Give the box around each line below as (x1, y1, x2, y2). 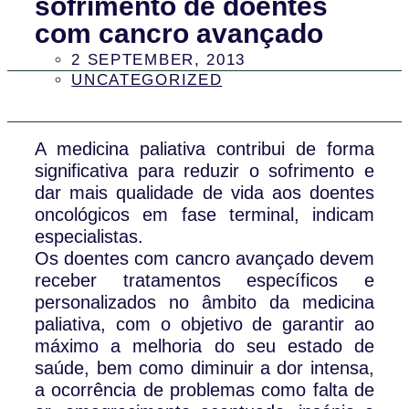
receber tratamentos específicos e (35, 270, 374, 291)
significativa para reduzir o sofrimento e (35, 161, 374, 182)
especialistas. (35, 226, 150, 247)
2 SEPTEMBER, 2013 (71, 50, 246, 68)
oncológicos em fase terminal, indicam (35, 204, 374, 225)
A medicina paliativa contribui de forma (35, 139, 374, 160)
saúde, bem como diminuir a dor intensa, (35, 358, 374, 379)
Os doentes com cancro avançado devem (35, 248, 374, 269)
